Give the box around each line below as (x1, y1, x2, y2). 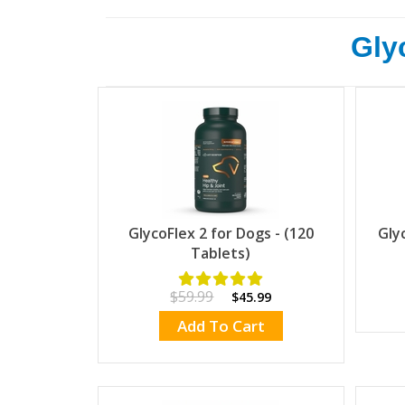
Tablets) (191, 243, 251, 264)
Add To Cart (176, 315, 265, 336)
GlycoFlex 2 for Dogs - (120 (127, 223, 314, 244)
